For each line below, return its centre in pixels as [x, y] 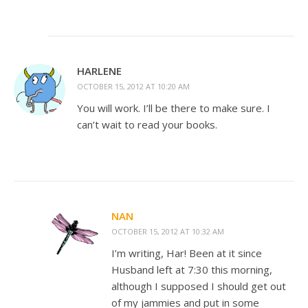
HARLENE [99, 71]
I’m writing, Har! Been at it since [187, 253]
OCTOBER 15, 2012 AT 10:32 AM [168, 231]
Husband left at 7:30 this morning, [192, 269]
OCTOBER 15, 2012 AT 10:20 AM [133, 86]
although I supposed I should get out [199, 286]
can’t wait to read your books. [147, 124]
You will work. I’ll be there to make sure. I [174, 108]
